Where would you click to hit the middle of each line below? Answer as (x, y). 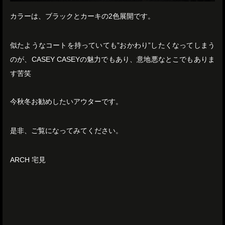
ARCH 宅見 (28, 160)
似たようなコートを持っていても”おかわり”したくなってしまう (113, 45)
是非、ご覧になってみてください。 (66, 131)
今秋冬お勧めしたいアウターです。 (66, 102)
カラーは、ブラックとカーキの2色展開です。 (82, 16)
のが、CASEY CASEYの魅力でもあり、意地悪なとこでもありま (113, 60)
